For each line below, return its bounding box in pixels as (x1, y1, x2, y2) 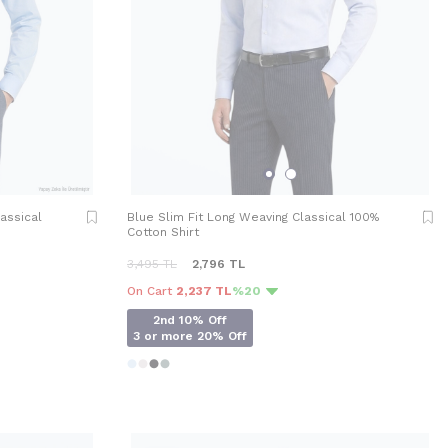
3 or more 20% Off (133, 328, 247, 343)
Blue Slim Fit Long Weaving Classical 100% (127, 209, 379, 224)
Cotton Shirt (127, 224, 199, 239)
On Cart (127, 283, 176, 298)
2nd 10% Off (153, 312, 227, 327)
